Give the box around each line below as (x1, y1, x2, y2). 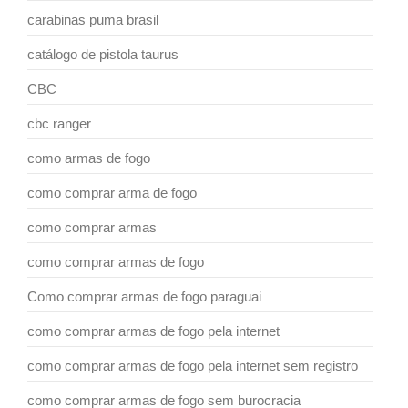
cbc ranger (27, 115, 91, 131)
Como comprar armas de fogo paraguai (27, 288, 261, 304)
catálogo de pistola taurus (27, 46, 178, 62)
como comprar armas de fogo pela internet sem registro (27, 357, 358, 373)
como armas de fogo (27, 149, 150, 166)
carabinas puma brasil (27, 11, 158, 27)
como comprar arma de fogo (27, 184, 197, 200)
